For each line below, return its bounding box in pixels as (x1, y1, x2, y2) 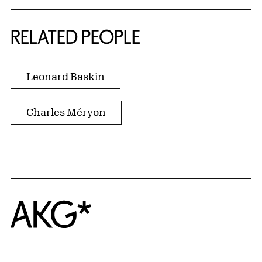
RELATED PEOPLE (11, 26, 140, 48)
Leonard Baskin (26, 70, 105, 82)
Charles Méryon (26, 106, 106, 118)
